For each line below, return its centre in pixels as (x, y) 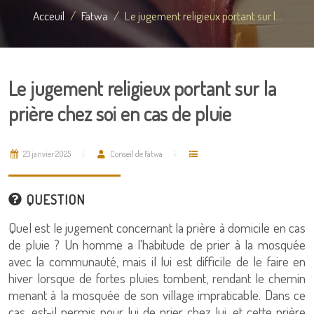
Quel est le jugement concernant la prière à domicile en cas (157, 227)
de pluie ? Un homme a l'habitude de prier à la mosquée (157, 244)
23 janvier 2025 (46, 154)
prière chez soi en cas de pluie (120, 114)
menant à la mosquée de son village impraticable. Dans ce (157, 295)
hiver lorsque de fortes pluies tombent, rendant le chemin (157, 278)
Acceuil (48, 15)
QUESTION (54, 199)
